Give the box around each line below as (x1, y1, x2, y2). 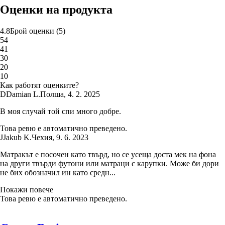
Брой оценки (10, 27, 54, 36)
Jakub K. (3, 133, 32, 142)
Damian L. (6, 90, 40, 99)
